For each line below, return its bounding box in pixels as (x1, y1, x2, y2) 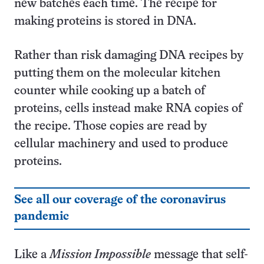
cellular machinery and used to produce (14, 138, 228, 150)
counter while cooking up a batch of (14, 85, 205, 97)
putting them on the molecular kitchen (14, 68, 220, 79)
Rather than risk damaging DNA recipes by (14, 50, 243, 61)
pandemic (14, 211, 69, 222)
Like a (14, 249, 49, 260)
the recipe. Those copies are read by (14, 121, 207, 132)
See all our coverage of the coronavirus (14, 194, 226, 206)
